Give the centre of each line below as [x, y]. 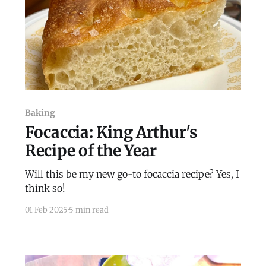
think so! [45, 188]
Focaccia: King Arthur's [111, 132]
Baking [40, 113]
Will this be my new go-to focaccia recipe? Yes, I [132, 174]
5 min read [88, 210]
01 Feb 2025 [46, 210]
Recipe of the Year [91, 150]
